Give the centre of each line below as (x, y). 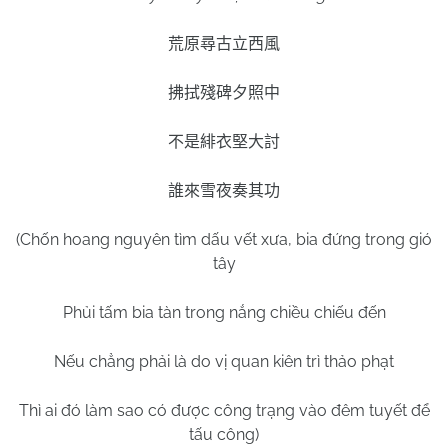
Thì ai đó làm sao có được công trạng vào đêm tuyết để (224, 410)
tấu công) (224, 434)
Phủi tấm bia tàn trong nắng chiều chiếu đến (224, 312)
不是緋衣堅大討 (224, 141)
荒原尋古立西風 (224, 43)
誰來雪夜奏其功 (224, 190)
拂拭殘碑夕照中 (224, 92)
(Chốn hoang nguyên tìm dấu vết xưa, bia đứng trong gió (224, 239)
